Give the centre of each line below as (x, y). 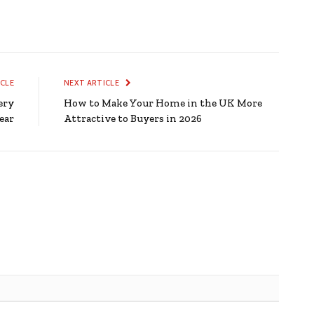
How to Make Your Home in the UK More (163, 103)
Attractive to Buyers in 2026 (133, 118)
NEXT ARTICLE (93, 82)
